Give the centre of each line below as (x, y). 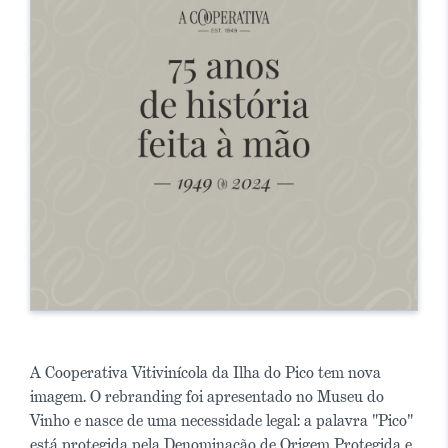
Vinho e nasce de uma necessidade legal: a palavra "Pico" (221, 420)
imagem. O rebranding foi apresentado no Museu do (207, 396)
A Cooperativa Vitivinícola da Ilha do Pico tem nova (205, 372)
